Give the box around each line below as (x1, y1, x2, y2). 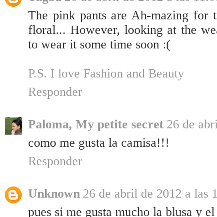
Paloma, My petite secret (28, 117, 164, 132)
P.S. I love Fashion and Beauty (28, 66, 184, 81)
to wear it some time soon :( (28, 37, 170, 52)
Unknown (28, 186, 80, 201)
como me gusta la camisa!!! (28, 136, 170, 150)
